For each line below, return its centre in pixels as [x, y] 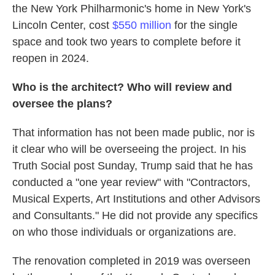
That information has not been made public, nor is [134, 133]
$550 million [142, 25]
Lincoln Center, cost [62, 25]
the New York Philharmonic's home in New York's [132, 9]
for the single [204, 25]
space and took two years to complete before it [126, 42]
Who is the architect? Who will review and [122, 87]
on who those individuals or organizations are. [124, 232]
